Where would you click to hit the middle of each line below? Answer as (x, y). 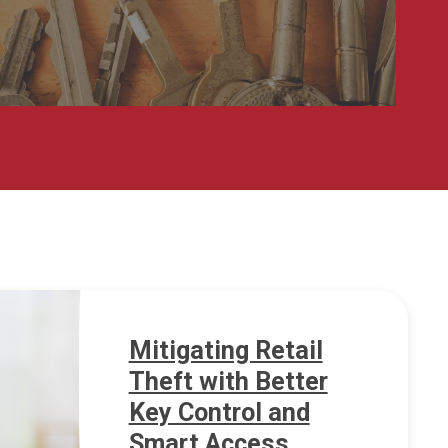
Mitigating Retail (225, 351)
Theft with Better (228, 382)
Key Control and (219, 413)
